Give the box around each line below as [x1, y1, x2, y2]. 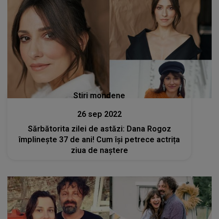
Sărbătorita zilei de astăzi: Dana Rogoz [27, 124, 171, 134]
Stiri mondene [73, 91, 126, 101]
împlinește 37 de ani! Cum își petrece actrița [19, 135, 180, 145]
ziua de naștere [70, 146, 128, 155]
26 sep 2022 [77, 109, 122, 119]
